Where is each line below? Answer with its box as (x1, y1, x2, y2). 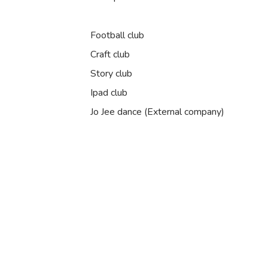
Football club (90, 29, 144, 42)
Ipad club (90, 86, 127, 99)
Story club (90, 67, 132, 80)
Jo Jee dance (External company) (90, 105, 224, 118)
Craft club (90, 48, 130, 61)
